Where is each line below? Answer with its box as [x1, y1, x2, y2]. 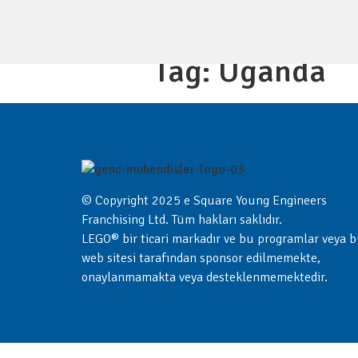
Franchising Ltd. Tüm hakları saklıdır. [82, 211, 282, 228]
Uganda [218, 51, 326, 91]
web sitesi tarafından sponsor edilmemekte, [82, 249, 320, 266]
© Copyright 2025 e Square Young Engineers [82, 192, 327, 209]
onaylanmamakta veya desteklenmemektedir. [82, 268, 328, 285]
